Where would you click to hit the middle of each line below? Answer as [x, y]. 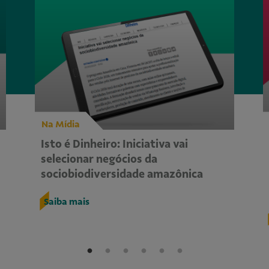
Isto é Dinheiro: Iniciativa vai [114, 144]
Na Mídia [61, 125]
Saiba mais [67, 202]
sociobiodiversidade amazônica [122, 174]
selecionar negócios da [99, 159]
